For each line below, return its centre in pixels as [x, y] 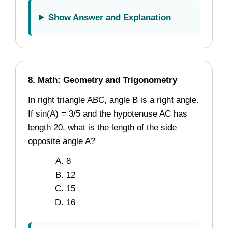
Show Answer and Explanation [110, 17]
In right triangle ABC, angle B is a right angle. [113, 100]
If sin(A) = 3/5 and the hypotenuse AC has [108, 114]
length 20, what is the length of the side [102, 128]
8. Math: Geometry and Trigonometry [103, 80]
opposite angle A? [62, 141]
